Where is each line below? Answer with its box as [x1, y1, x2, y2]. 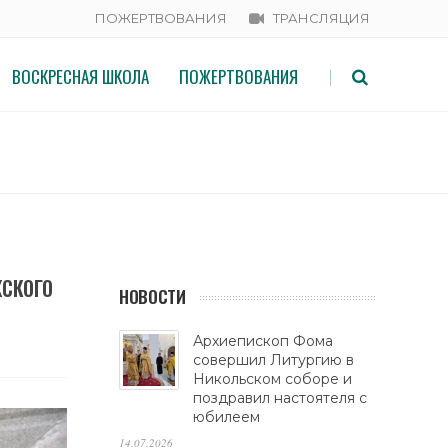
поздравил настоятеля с [193, 389, 367, 407]
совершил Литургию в [193, 351, 354, 369]
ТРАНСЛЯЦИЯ [273, 10, 370, 26]
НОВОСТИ [119, 284, 186, 309]
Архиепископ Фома [193, 332, 333, 350]
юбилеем [193, 408, 260, 426]
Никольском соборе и [193, 370, 352, 388]
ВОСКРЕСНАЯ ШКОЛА [12, 64, 149, 89]
